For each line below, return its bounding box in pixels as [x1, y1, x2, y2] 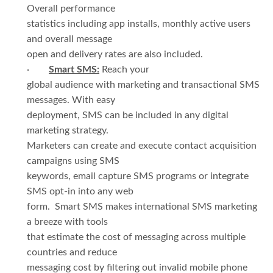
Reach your [99, 64, 149, 74]
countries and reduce [27, 247, 117, 257]
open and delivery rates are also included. [27, 49, 203, 59]
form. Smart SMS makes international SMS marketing [27, 201, 257, 211]
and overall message [27, 34, 112, 44]
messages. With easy [27, 94, 115, 105]
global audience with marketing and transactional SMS [27, 79, 260, 90]
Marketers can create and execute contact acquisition [27, 140, 257, 151]
